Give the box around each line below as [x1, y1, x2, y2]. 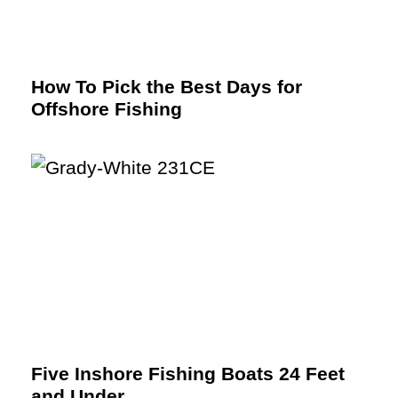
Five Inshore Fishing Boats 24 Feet [31, 363, 345, 384]
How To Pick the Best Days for [31, 76, 302, 97]
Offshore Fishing [31, 99, 182, 119]
